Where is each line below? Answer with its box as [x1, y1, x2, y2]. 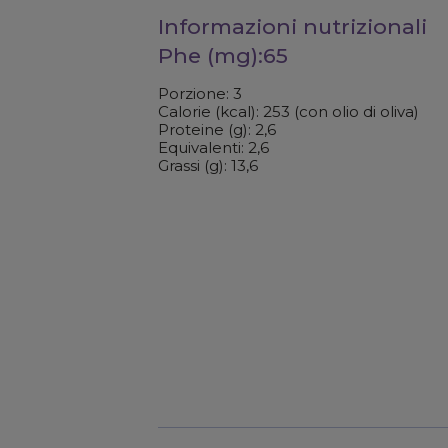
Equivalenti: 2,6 [157, 138, 269, 157]
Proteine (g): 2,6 [157, 120, 276, 139]
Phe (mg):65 [157, 43, 288, 68]
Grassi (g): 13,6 [157, 156, 258, 175]
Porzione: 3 [157, 84, 242, 103]
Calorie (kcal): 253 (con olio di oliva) [157, 102, 419, 121]
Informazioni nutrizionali [157, 14, 427, 39]
